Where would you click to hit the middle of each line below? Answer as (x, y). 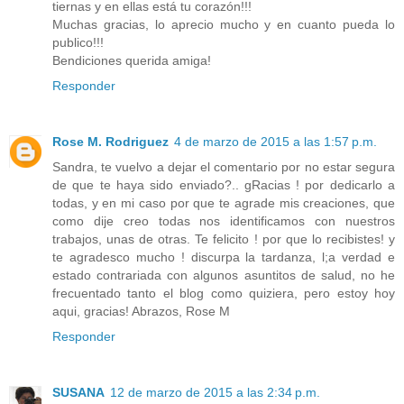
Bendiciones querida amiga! (132, 61)
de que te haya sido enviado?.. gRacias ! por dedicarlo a (224, 185)
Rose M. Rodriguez (110, 142)
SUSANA (78, 393)
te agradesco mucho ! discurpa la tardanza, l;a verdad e (224, 257)
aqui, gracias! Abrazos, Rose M (141, 312)
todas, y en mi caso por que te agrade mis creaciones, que (224, 203)
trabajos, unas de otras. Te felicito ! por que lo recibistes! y (224, 239)
